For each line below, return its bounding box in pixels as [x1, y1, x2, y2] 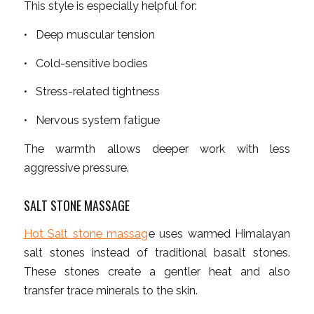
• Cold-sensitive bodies [23, 56, 148, 70]
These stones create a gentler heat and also [23, 265, 291, 279]
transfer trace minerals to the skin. [23, 284, 198, 298]
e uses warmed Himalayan [148, 227, 291, 241]
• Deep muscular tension [23, 27, 155, 41]
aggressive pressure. [23, 161, 129, 175]
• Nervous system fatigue [23, 113, 160, 127]
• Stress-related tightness [23, 85, 160, 99]
